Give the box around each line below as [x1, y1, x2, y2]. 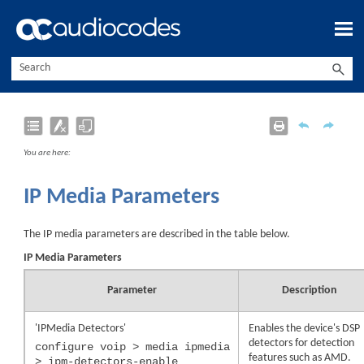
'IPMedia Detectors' [35, 322, 127, 335]
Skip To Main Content [127, 16, 237, 29]
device [304, 322, 334, 335]
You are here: [24, 149, 71, 158]
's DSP [333, 322, 361, 335]
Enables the [249, 322, 305, 335]
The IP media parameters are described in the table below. [24, 227, 291, 240]
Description [281, 284, 337, 297]
